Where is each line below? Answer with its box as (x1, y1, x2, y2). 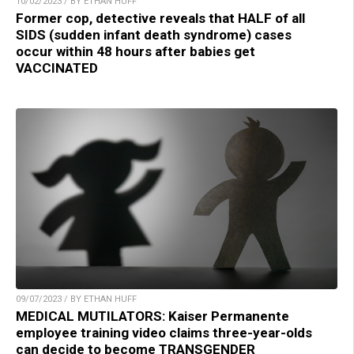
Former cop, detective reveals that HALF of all (16, 9, 305, 26)
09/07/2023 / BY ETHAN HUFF (16, 293, 137, 304)
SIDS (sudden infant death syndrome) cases (16, 26, 292, 43)
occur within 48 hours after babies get (16, 43, 255, 59)
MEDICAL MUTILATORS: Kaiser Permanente (16, 307, 289, 324)
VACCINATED (16, 59, 98, 76)
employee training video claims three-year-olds (16, 324, 312, 341)
